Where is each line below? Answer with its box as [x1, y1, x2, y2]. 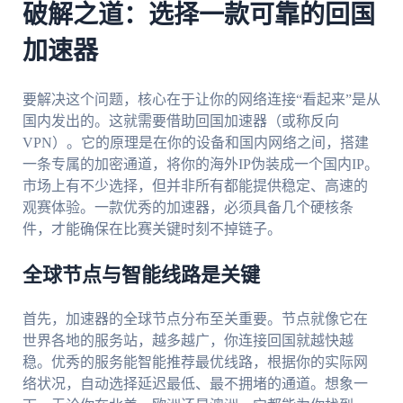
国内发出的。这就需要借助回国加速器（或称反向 [22, 113, 339, 130]
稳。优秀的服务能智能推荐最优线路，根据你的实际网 [22, 354, 368, 371]
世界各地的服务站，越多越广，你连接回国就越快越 [22, 333, 354, 349]
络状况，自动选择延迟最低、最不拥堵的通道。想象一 [22, 376, 368, 392]
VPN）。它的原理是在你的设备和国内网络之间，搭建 [22, 135, 369, 151]
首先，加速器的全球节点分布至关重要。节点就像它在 [22, 311, 368, 327]
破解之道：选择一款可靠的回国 [22, 2, 375, 28]
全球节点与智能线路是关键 [22, 265, 260, 286]
